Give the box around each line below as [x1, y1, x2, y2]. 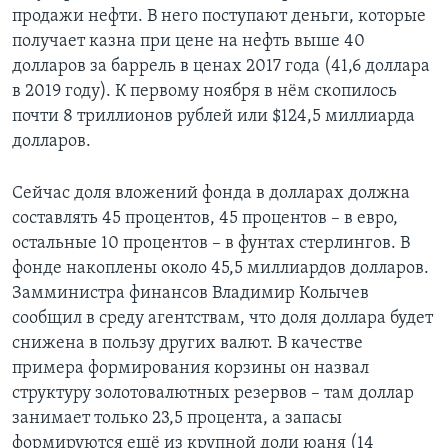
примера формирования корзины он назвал [12, 359, 369, 379]
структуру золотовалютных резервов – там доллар [12, 384, 414, 404]
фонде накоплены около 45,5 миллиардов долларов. [12, 259, 429, 279]
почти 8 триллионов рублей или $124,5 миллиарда [12, 107, 415, 127]
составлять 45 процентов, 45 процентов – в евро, [12, 209, 398, 229]
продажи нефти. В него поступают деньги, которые [12, 7, 426, 27]
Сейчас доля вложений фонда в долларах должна [12, 184, 410, 204]
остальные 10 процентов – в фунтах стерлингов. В [12, 234, 410, 254]
